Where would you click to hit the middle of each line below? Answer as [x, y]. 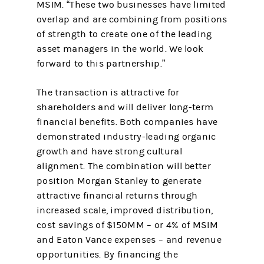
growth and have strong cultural [109, 151]
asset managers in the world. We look [120, 49]
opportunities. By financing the [107, 255]
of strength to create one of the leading [124, 34]
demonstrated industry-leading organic [126, 137]
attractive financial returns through [117, 196]
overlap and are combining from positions [132, 19]
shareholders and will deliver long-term [125, 107]
